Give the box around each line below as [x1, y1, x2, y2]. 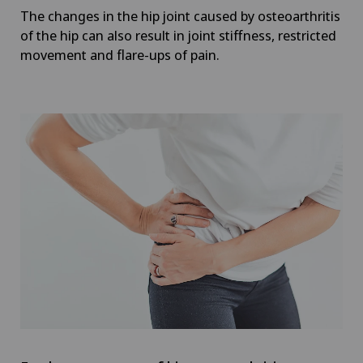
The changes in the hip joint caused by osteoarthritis [20, 6, 340, 26]
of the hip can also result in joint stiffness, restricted [20, 26, 336, 45]
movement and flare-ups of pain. [20, 45, 220, 65]
